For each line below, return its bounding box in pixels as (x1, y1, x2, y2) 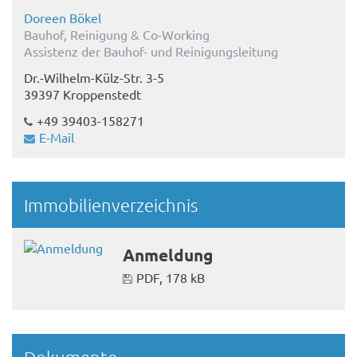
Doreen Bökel (24, 10, 101, 26)
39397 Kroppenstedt (24, 86, 141, 103)
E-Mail (39, 129, 74, 146)
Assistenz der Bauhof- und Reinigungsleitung (24, 43, 278, 60)
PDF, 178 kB (136, 269, 206, 286)
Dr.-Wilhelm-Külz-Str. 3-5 (24, 69, 164, 86)
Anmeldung (123, 244, 214, 266)
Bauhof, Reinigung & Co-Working (24, 26, 210, 43)
